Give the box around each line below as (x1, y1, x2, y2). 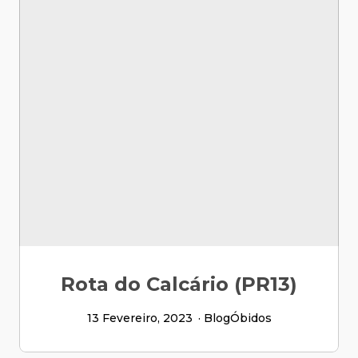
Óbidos (229, 311, 272, 325)
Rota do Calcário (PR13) (61, 272, 297, 296)
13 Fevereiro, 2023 (86, 311, 193, 325)
